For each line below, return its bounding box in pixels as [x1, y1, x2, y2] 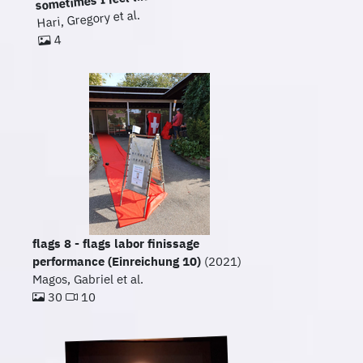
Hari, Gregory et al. [36, 6, 140, 32]
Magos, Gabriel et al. [32, 271, 143, 288]
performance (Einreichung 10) [32, 254, 201, 270]
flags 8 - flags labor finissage [32, 236, 199, 252]
